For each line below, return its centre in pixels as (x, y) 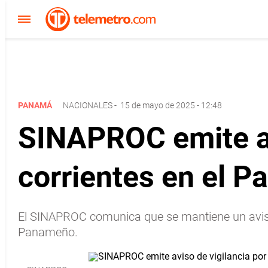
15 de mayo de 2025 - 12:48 (171, 105)
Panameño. (48, 232)
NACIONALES (88, 105)
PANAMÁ (36, 105)
